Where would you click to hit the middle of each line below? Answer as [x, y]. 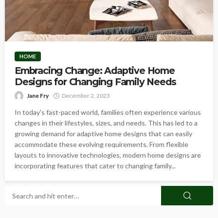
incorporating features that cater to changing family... [95, 166]
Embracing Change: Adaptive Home [95, 71]
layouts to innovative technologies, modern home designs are [108, 155]
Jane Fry [38, 96]
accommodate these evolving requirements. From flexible [101, 144]
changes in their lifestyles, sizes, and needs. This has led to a [106, 123]
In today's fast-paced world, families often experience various [108, 112]
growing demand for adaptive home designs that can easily [103, 134]
